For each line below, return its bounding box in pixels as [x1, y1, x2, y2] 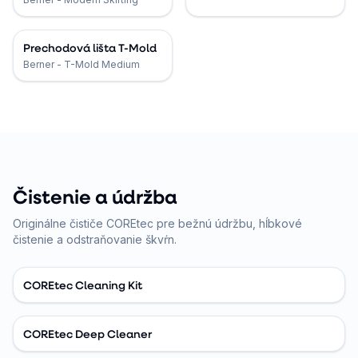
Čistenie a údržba [13, 184, 177, 209]
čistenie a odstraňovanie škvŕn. [13, 233, 177, 246]
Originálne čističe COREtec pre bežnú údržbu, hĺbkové [13, 217, 302, 230]
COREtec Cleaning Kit [23, 277, 142, 292]
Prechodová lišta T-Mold [23, 40, 157, 55]
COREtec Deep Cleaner [23, 326, 152, 341]
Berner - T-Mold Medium [23, 58, 140, 70]
